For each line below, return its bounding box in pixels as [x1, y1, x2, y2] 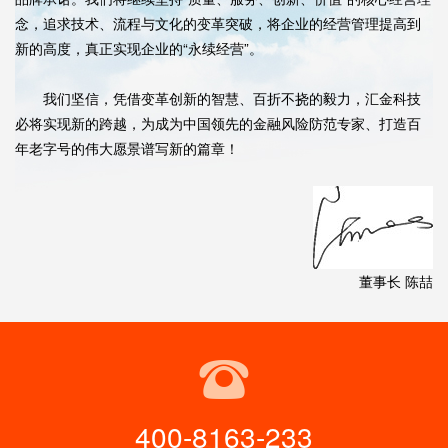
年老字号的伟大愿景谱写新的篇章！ [15, 138, 239, 158]
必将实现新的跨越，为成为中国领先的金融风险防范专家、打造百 [15, 113, 421, 133]
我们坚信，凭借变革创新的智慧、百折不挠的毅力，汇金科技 [15, 88, 421, 108]
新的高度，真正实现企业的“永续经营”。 [15, 38, 263, 58]
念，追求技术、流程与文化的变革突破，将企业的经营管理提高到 [15, 13, 421, 33]
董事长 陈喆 [359, 271, 433, 291]
